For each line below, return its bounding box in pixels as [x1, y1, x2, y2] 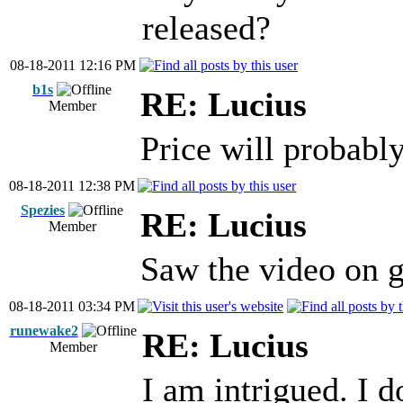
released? [142, 9, 271, 48]
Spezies [21, 202, 65, 218]
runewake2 [9, 323, 78, 338]
